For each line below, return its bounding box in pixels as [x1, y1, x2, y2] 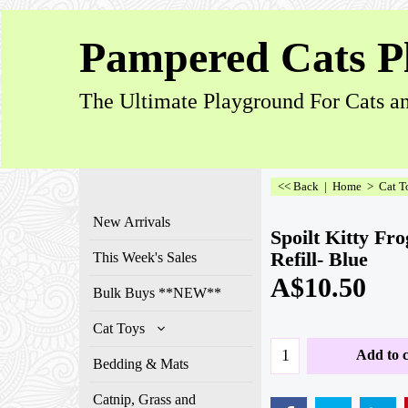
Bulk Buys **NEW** [93, 285, 221, 301]
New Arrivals [93, 214, 170, 229]
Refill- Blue [270, 247, 368, 270]
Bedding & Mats [93, 356, 189, 372]
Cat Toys [93, 321, 145, 336]
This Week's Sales [93, 250, 197, 265]
